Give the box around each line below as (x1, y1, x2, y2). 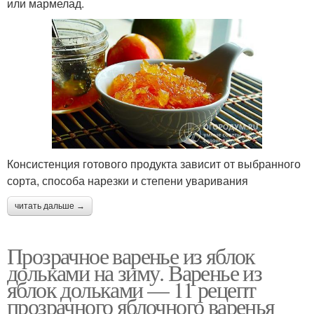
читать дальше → (15, 200, 85, 211)
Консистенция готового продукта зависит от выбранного (7, 155, 301, 172)
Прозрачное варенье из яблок (7, 240, 255, 271)
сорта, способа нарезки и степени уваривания (7, 172, 248, 189)
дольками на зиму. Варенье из (7, 257, 262, 287)
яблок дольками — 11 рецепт (7, 273, 256, 304)
